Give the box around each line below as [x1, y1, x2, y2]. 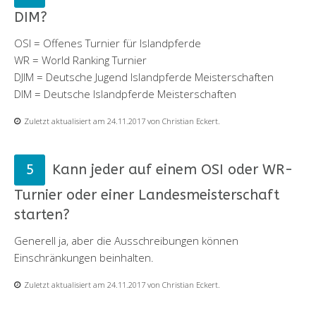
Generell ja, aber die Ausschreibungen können [14, 233, 238, 248]
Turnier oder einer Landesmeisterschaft [14, 186, 279, 203]
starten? [14, 206, 70, 223]
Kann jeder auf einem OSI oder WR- [52, 161, 293, 178]
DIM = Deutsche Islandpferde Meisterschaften [14, 86, 236, 101]
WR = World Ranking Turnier [14, 52, 147, 67]
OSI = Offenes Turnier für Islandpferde [14, 35, 201, 50]
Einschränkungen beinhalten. [14, 250, 154, 265]
